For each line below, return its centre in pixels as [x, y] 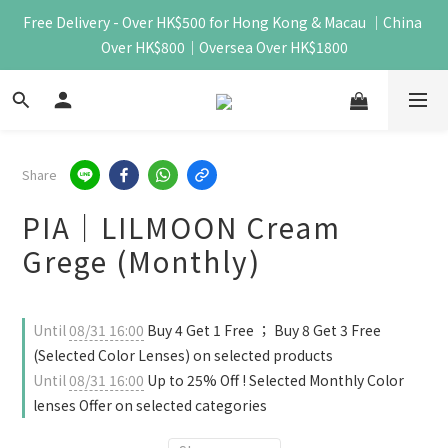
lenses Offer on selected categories [150, 405]
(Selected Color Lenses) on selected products [183, 355]
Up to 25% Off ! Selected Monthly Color [274, 380]
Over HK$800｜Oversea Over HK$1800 [224, 47]
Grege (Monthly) [141, 261]
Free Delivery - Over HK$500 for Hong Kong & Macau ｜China [222, 22]
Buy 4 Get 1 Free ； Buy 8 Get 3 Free [262, 330]
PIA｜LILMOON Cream [181, 227]
